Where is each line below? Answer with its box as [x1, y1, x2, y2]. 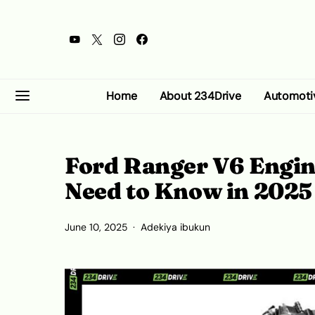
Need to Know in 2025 [65, 177, 313, 205]
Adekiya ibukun [141, 221, 210, 233]
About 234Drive [159, 89, 241, 103]
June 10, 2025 [65, 221, 127, 233]
